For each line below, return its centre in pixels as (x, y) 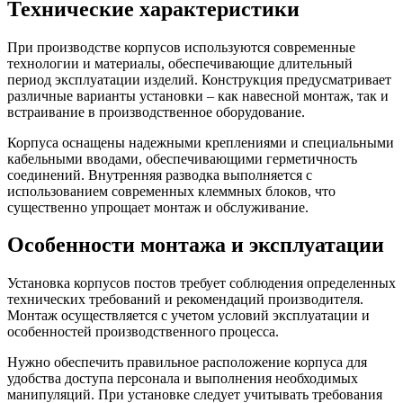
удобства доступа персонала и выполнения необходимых (183, 379)
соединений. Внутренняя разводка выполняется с (160, 175)
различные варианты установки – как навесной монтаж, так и (198, 95)
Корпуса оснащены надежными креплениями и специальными (201, 142)
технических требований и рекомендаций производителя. (185, 300)
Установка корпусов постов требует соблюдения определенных (201, 283)
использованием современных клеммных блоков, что (171, 191)
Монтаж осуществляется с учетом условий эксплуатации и (188, 316)
